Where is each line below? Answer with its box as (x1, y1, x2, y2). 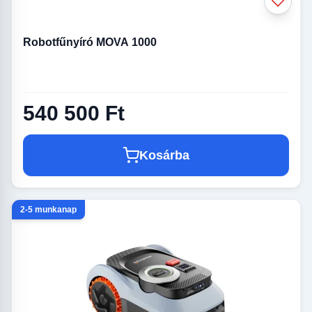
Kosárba (139, 148, 189, 163)
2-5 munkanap (20, 205, 77, 215)
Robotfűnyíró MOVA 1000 (23, 36, 157, 49)
